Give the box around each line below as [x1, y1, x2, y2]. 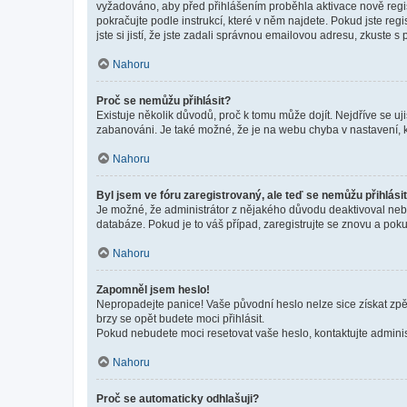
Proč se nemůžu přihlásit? [96, 94, 231, 107]
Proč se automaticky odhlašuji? [96, 392, 259, 405]
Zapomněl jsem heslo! [96, 283, 210, 296]
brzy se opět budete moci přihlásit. [96, 312, 264, 325]
